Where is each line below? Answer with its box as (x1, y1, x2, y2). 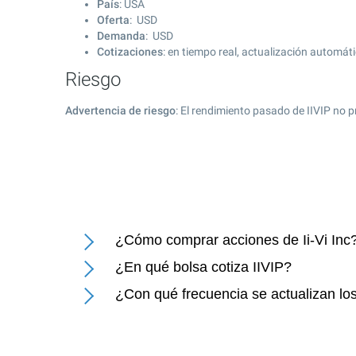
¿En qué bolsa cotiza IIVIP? (115, 259, 292, 275)
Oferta (97, 14, 130, 26)
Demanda (97, 29, 145, 42)
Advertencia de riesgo (65, 104, 176, 117)
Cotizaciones (97, 45, 163, 58)
